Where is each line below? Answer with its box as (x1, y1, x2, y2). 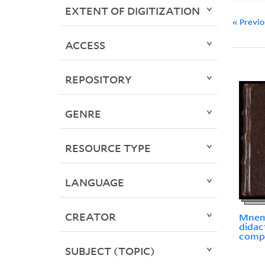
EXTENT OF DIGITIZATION (64, 4, 200, 18)
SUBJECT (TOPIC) (64, 244, 155, 258)
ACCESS (64, 38, 105, 53)
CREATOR (64, 209, 116, 224)
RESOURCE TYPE (64, 141, 151, 156)
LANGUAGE (64, 175, 124, 190)
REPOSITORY (64, 72, 132, 87)
